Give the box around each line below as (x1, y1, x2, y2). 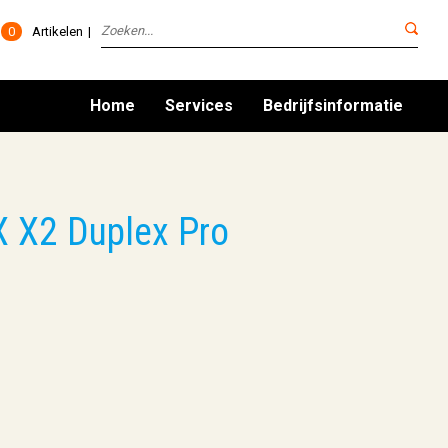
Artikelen (32, 24, 83, 39)
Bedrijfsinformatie (263, 96, 403, 115)
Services (165, 96, 233, 115)
